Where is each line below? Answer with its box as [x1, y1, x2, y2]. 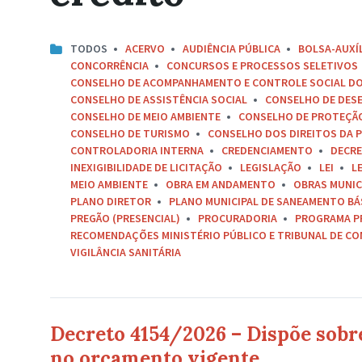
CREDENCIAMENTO [221, 143, 313, 158]
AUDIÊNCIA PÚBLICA [183, 41, 280, 56]
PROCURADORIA [198, 211, 277, 225]
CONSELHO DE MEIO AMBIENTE [70, 109, 221, 124]
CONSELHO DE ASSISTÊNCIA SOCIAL [70, 92, 247, 107]
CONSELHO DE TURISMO [70, 126, 190, 141]
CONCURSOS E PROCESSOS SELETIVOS [166, 58, 358, 73]
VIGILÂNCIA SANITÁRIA [70, 245, 181, 259]
